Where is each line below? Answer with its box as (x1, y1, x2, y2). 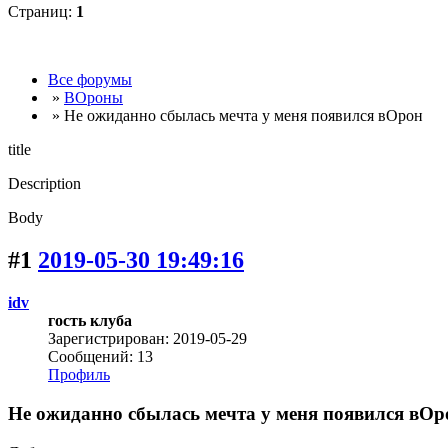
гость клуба (48, 312, 132, 330)
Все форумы (48, 71, 132, 89)
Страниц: (8, 3, 76, 21)
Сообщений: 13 (48, 348, 153, 366)
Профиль (48, 366, 110, 384)
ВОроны (64, 89, 123, 107)
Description (8, 175, 81, 193)
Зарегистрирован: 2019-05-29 (48, 330, 247, 348)
